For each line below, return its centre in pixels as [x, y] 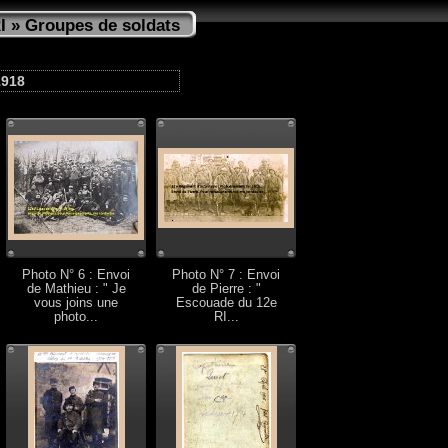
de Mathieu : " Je [76, 289]
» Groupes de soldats [93, 25]
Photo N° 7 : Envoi [226, 275]
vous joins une [76, 303]
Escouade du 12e [226, 303]
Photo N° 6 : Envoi [76, 275]
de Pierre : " [226, 289]
